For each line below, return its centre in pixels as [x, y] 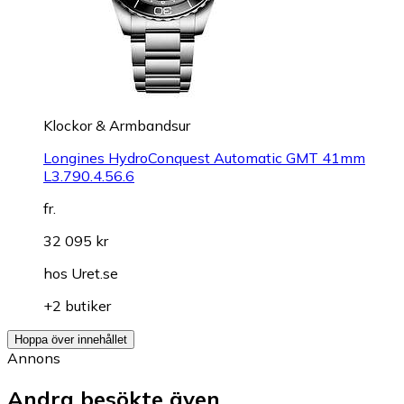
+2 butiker [77, 305]
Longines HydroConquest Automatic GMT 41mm [204, 157]
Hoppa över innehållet [71, 339]
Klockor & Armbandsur [117, 125]
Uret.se [95, 273]
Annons [34, 358]
